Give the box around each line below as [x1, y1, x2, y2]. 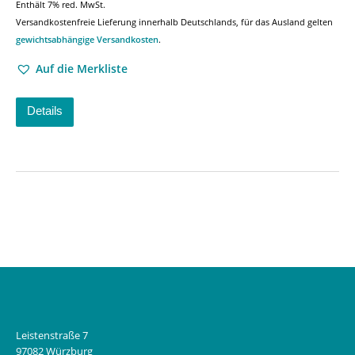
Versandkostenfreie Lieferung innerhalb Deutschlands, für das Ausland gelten [16, 16, 333, 28]
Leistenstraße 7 [16, 328, 88, 342]
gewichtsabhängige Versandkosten [16, 33, 158, 45]
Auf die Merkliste [36, 61, 128, 76]
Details [27, 104, 63, 117]
